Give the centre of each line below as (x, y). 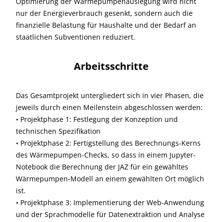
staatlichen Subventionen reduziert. (76, 37)
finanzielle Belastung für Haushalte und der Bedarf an (106, 25)
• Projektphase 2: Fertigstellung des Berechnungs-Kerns (108, 143)
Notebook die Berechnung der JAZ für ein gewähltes (102, 167)
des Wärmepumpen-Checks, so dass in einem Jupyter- (106, 155)
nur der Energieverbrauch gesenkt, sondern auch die (104, 13)
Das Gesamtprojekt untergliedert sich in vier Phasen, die (110, 95)
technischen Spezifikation (58, 131)
